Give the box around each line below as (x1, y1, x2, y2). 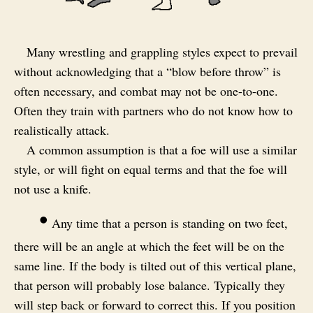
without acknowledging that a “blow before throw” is (14, 62, 281, 80)
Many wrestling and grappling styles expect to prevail (27, 43, 298, 60)
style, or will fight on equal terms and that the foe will (14, 160, 287, 177)
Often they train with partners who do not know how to (14, 101, 293, 119)
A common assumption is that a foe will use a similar (27, 140, 297, 158)
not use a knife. (14, 180, 92, 197)
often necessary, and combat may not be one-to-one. (14, 82, 278, 99)
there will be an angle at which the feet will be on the (14, 237, 284, 254)
